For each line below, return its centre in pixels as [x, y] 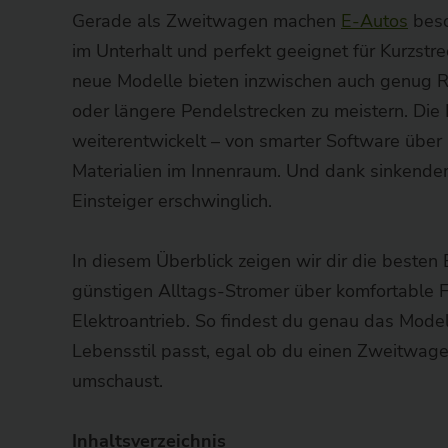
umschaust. [117, 380]
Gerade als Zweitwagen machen [206, 20]
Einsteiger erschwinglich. [172, 200]
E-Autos [374, 20]
